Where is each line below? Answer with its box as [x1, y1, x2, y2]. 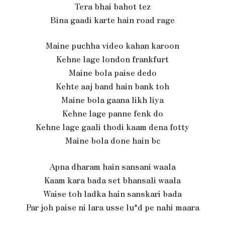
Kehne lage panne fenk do [62, 107, 163, 120]
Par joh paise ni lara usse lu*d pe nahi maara [26, 201, 199, 213]
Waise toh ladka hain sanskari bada [43, 187, 182, 199]
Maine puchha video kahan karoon [46, 40, 179, 52]
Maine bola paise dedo [68, 67, 157, 79]
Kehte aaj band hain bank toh [56, 80, 169, 92]
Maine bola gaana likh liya [61, 94, 164, 106]
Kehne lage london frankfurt [56, 53, 169, 65]
